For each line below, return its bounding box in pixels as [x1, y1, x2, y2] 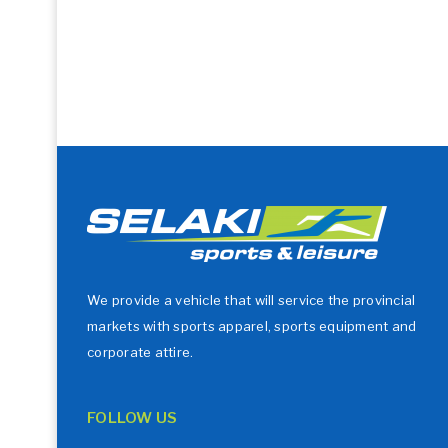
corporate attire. [87, 344, 194, 360]
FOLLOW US [87, 409, 178, 427]
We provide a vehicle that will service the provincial [87, 292, 416, 308]
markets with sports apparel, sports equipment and [87, 318, 417, 334]
